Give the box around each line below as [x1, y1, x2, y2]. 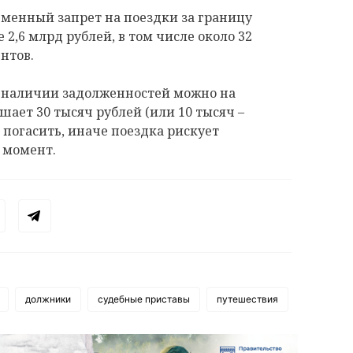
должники [25, 292, 71, 305]
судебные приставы [98, 292, 190, 305]
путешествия [217, 292, 278, 305]
